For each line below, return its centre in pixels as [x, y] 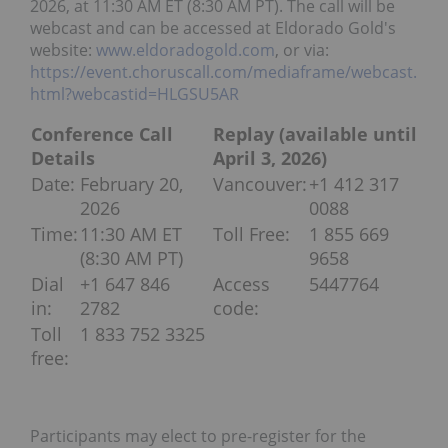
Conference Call [102, 134]
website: [63, 50]
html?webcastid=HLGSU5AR [134, 94]
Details [63, 158]
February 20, [131, 184]
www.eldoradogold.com [185, 50]
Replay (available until [315, 134]
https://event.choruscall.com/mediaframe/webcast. [223, 72]
